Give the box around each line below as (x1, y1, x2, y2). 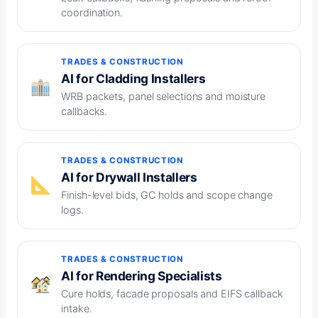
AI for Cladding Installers (61, 71, 206, 87)
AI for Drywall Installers (61, 170, 197, 185)
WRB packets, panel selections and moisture (61, 90, 266, 103)
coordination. (61, 6, 123, 19)
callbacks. (61, 105, 108, 118)
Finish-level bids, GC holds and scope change (61, 189, 273, 202)
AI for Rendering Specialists (61, 268, 222, 284)
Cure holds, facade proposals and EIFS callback (61, 287, 283, 300)
